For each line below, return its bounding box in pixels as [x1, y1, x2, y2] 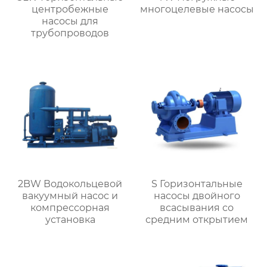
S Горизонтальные [151, 178, 243, 190]
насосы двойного [153, 190, 240, 201]
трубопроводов [31, 27, 110, 39]
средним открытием [145, 213, 249, 225]
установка [45, 213, 95, 225]
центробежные [32, 3, 109, 15]
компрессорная [30, 201, 110, 213]
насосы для [42, 15, 99, 27]
